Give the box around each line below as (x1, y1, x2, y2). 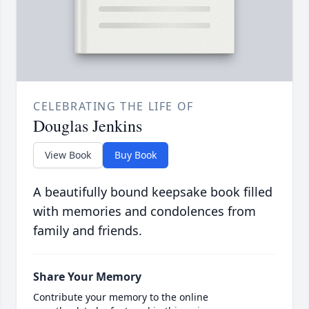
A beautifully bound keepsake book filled (33, 183, 272, 201)
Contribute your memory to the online (33, 290, 208, 304)
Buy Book (114, 148, 157, 162)
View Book (45, 148, 91, 162)
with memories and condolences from (33, 203, 256, 220)
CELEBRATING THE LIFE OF (33, 99, 194, 114)
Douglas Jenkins (33, 114, 142, 137)
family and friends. (33, 222, 142, 239)
